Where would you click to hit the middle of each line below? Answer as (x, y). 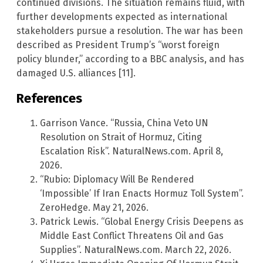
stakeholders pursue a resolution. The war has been (130, 31)
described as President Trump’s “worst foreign (118, 45)
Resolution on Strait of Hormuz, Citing (121, 137)
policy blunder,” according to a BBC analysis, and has (130, 59)
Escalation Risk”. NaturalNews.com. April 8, (131, 151)
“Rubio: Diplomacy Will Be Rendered (117, 179)
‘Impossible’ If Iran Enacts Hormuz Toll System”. (142, 193)
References (49, 98)
